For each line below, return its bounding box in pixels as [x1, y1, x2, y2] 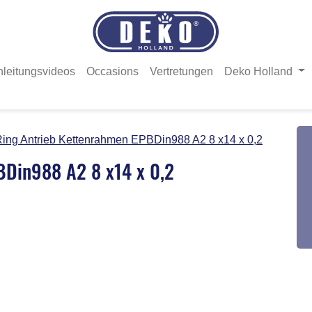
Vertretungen [150, 65, 214, 77]
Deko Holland [224, 65, 296, 77]
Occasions [86, 65, 139, 77]
